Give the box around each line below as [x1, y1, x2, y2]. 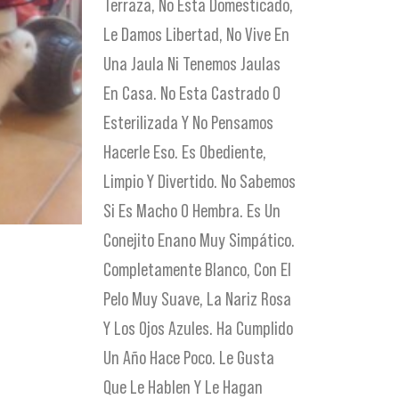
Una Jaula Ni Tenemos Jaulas [103, 53, 281, 76]
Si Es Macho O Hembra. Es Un [103, 199, 281, 223]
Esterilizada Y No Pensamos [103, 111, 274, 134]
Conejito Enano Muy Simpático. [103, 229, 296, 252]
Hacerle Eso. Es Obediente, [103, 141, 267, 164]
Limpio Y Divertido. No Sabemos [103, 170, 297, 193]
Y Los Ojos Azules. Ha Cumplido [103, 317, 294, 340]
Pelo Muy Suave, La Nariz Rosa [103, 288, 292, 311]
